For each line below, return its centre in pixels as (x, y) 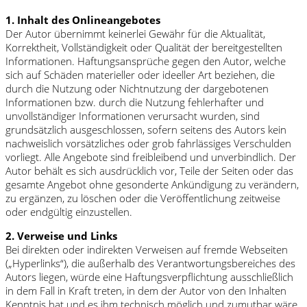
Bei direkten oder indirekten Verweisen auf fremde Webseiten (147, 249)
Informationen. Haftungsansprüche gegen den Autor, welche (146, 61)
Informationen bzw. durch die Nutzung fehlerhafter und (135, 102)
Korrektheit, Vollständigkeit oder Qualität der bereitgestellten (144, 47)
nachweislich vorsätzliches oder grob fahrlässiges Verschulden (148, 143)
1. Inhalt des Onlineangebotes (83, 20)
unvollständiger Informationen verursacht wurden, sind (133, 115)
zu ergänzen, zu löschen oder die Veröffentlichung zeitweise (143, 198)
